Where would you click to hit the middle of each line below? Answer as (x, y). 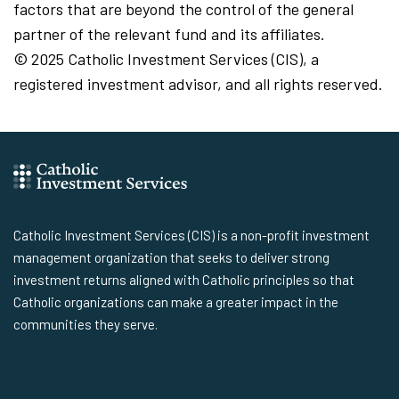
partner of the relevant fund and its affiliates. (169, 33)
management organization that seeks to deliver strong (171, 258)
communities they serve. (85, 325)
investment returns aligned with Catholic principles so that (184, 280)
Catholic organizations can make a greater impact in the (176, 302)
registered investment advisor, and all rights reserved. (198, 83)
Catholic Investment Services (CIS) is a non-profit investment (191, 236)
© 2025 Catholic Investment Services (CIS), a (166, 58)
